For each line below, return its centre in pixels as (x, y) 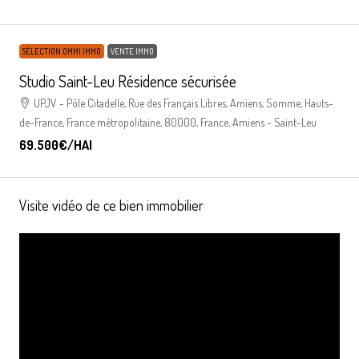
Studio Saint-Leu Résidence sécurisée (128, 81)
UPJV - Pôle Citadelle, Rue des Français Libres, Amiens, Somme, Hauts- (184, 103)
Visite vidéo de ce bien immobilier (111, 205)
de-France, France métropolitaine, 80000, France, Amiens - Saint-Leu (168, 122)
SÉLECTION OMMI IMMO (62, 51)
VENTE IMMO (132, 51)
